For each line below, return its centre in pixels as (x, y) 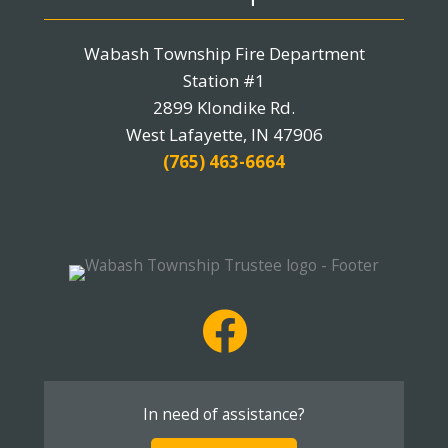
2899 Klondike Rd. (224, 108)
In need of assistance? (224, 414)
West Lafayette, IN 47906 (224, 135)
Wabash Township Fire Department (224, 54)
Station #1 (224, 81)
